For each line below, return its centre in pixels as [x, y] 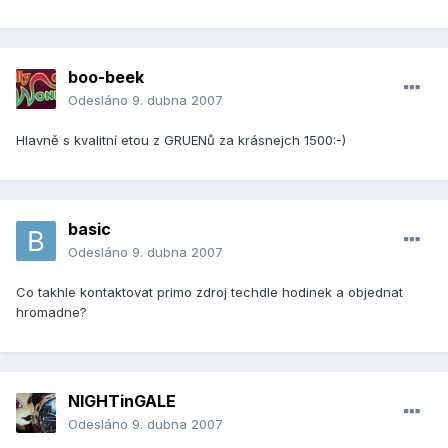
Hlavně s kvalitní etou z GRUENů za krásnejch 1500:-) [181, 140]
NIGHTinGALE [122, 401]
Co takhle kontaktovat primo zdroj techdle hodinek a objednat [209, 292]
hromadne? [51, 312]
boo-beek [106, 77]
